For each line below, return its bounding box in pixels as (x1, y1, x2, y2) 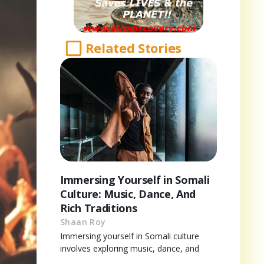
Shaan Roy (60, 216, 106, 227)
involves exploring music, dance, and (60, 242, 199, 254)
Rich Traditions (60, 200, 137, 215)
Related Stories (85, 39, 181, 57)
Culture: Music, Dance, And (60, 186, 196, 201)
